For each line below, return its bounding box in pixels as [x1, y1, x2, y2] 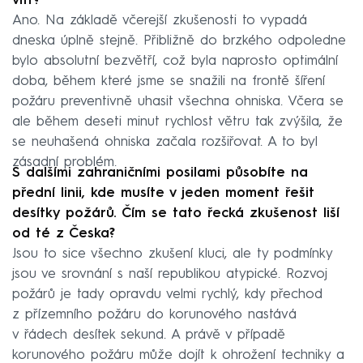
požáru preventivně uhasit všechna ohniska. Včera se [12, 95, 344, 109]
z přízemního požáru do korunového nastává [12, 308, 297, 322]
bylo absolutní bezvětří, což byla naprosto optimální [12, 54, 338, 69]
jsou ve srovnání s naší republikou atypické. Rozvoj [12, 267, 327, 282]
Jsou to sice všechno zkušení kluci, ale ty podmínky [12, 247, 332, 262]
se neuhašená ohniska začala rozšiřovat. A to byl [12, 135, 318, 150]
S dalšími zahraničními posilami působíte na [12, 166, 308, 181]
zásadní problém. [12, 156, 117, 170]
